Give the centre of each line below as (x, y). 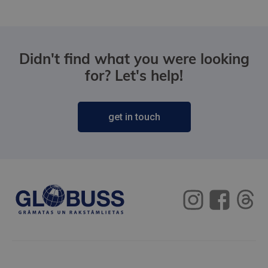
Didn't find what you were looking (134, 58)
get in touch (134, 117)
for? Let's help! (134, 75)
